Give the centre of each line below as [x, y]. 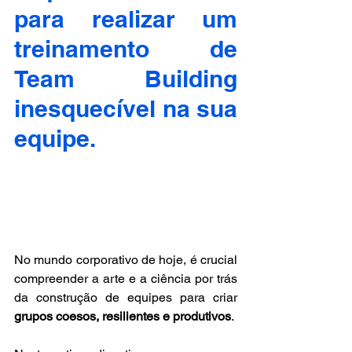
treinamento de [126, 49]
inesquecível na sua [126, 108]
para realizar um [126, 19]
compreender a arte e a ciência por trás [126, 278]
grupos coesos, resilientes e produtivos [123, 316]
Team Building [126, 79]
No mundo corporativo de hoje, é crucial [126, 259]
